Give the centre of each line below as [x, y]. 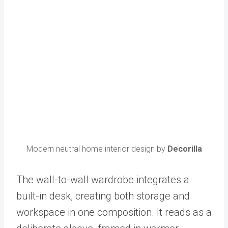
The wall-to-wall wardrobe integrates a [103, 180]
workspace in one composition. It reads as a [114, 212]
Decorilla [184, 149]
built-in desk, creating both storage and [103, 196]
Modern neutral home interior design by [97, 149]
